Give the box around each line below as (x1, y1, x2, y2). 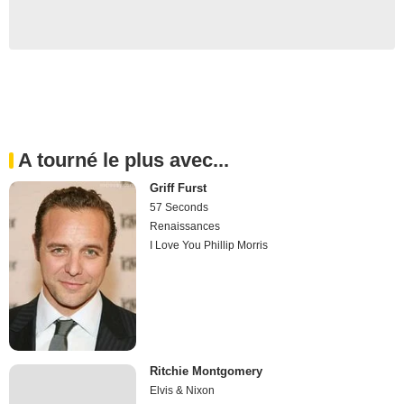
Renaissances (150, 219, 221, 233)
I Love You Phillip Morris (150, 238, 269, 252)
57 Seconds (150, 200, 209, 214)
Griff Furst (150, 180, 207, 195)
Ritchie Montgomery (150, 364, 263, 379)
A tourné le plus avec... (18, 148, 229, 171)
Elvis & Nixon (150, 384, 216, 398)
